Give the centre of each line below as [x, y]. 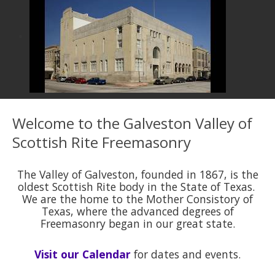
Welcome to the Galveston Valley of [132, 123]
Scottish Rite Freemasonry [102, 142]
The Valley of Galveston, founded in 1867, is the [137, 174]
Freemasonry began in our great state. [137, 223]
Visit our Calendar [83, 254]
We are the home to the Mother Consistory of [137, 199]
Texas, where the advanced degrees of [137, 211]
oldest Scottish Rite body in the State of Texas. [137, 186]
